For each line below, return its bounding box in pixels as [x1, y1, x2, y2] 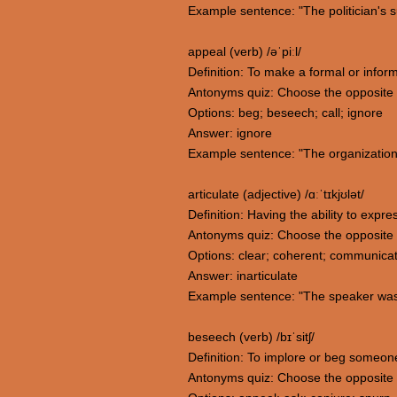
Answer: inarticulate [188, 269, 298, 283]
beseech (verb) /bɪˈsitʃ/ [188, 330, 315, 344]
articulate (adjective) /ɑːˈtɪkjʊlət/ [188, 187, 364, 201]
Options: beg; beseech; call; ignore [188, 105, 383, 120]
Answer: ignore [188, 126, 272, 140]
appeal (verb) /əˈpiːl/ [188, 44, 301, 58]
